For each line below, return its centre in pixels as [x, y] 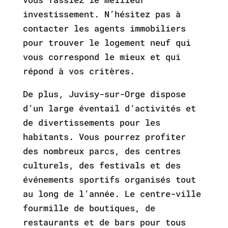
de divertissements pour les [91, 122]
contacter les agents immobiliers [104, 28]
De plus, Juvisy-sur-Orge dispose [104, 94]
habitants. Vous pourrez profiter [104, 137]
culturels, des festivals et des [102, 165]
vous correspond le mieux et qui [102, 57]
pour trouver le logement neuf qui [107, 42]
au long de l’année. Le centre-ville [112, 194]
